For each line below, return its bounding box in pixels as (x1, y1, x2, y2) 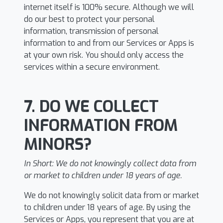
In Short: (24, 158, 55, 169)
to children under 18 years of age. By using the (24, 202, 191, 213)
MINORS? (24, 134, 92, 155)
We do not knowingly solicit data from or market (24, 190, 199, 201)
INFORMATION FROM (24, 115, 178, 136)
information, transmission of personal (24, 26, 159, 36)
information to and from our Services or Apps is (24, 38, 194, 48)
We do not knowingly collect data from (55, 158, 196, 169)
